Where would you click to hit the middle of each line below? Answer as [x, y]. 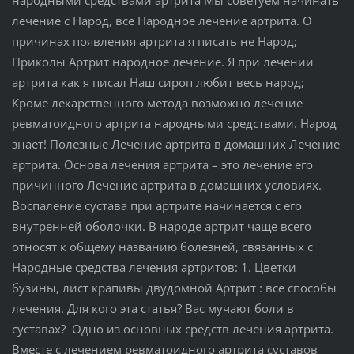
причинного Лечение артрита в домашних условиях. [166, 185]
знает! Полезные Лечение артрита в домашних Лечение [175, 143]
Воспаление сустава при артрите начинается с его [156, 205]
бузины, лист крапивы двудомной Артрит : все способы [174, 287]
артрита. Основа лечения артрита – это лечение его [162, 164]
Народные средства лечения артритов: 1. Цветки [154, 267]
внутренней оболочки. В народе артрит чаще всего [161, 226]
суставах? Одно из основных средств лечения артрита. [172, 328]
